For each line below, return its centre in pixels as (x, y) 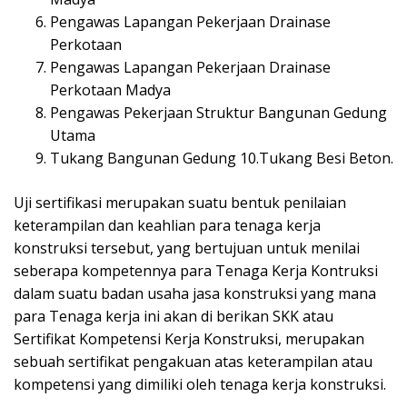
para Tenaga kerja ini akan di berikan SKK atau (174, 317)
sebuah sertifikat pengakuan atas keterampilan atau (193, 362)
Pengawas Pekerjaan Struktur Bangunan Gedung (218, 113)
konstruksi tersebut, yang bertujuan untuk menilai (187, 248)
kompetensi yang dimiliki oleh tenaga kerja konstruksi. (200, 385)
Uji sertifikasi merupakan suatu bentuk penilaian (180, 203)
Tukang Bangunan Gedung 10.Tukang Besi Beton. (222, 159)
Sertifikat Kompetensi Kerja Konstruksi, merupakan (189, 339)
